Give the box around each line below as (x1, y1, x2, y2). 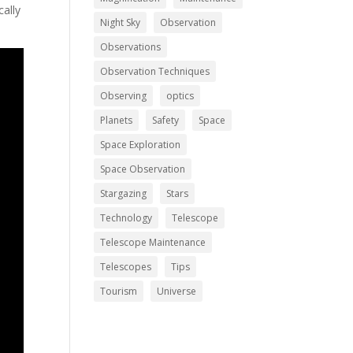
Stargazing (100, 186, 147, 200)
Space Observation (100, 162, 186, 176)
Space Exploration (100, 137, 181, 151)
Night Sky (100, 15, 141, 29)
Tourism (100, 284, 138, 298)
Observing (100, 88, 147, 102)
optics (166, 88, 195, 102)
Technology (100, 210, 153, 225)
